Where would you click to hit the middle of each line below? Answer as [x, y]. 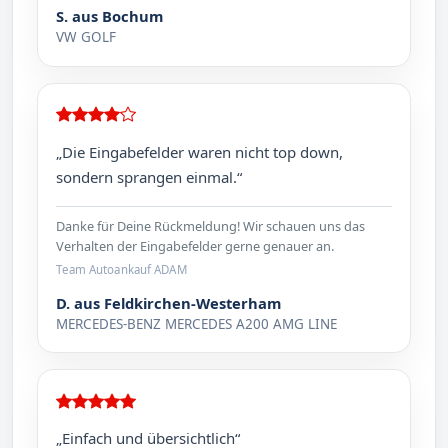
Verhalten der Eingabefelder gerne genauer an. [195, 245]
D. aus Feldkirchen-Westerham [169, 302]
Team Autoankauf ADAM [121, 270]
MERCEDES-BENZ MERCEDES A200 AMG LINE [197, 323]
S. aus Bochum [110, 16]
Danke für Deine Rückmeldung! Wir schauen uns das [211, 225]
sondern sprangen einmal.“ [149, 176]
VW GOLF [86, 37]
